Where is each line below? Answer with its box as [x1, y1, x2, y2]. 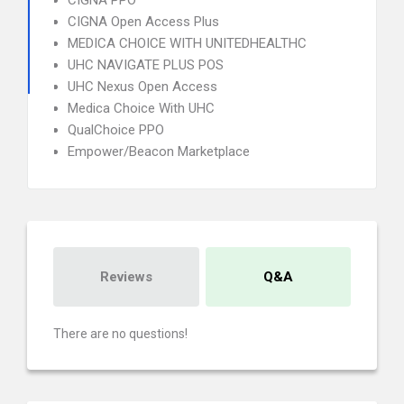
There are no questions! [53, 326, 188, 341]
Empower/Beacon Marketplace [68, 143, 250, 160]
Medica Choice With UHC [68, 100, 215, 116]
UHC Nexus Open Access [68, 78, 217, 95]
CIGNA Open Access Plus [68, 14, 219, 30]
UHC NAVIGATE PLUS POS [68, 57, 224, 73]
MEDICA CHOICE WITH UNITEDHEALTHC [68, 35, 307, 51]
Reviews [99, 269, 152, 285]
